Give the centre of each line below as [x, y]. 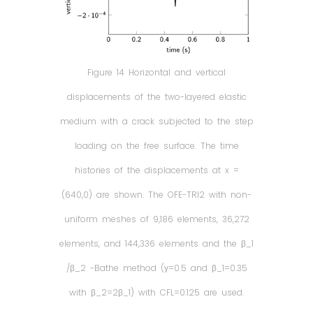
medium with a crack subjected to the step [156, 121]
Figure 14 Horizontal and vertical [156, 72]
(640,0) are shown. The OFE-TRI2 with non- [156, 194]
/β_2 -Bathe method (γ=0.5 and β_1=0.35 [156, 268]
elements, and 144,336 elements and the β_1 [156, 243]
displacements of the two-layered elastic [156, 96]
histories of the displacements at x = [156, 170]
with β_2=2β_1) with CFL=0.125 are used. [156, 292]
